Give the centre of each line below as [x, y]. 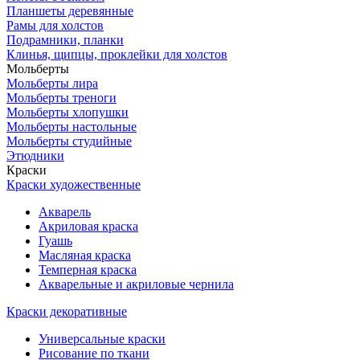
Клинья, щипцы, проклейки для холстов [117, 54]
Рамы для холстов [55, 25]
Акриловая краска [88, 226]
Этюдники [35, 155]
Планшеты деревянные [70, 11]
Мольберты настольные [72, 127]
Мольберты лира [52, 83]
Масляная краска [85, 255]
